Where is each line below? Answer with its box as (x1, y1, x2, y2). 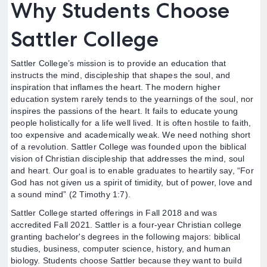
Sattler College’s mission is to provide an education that (11, 58, 226, 68)
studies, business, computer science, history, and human (11, 244, 231, 253)
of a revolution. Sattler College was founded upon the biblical (11, 142, 247, 151)
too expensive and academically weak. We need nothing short (11, 130, 251, 139)
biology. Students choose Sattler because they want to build (11, 256, 242, 265)
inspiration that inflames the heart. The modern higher (11, 82, 221, 92)
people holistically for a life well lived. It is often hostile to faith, (11, 118, 252, 128)
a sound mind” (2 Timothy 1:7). (11, 190, 131, 199)
